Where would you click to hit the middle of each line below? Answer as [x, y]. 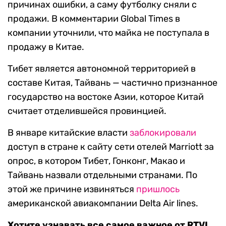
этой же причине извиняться [72, 189]
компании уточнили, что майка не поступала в [108, 33]
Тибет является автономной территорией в [102, 69]
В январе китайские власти [69, 133]
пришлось [158, 189]
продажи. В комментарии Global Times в [94, 19]
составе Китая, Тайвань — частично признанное [112, 83]
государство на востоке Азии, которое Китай [106, 97]
